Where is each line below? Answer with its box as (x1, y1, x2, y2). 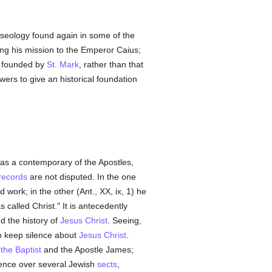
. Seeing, (107, 216, 141, 225)
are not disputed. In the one (27, 172, 136, 182)
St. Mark (46, 59, 79, 69)
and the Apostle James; (41, 245, 134, 254)
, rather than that (78, 59, 143, 69)
